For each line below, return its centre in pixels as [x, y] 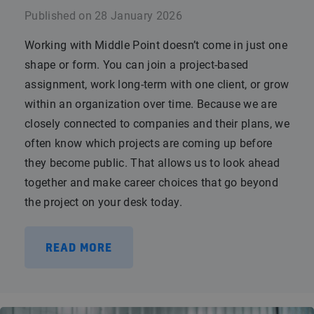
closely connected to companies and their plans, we [157, 124]
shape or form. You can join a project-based [137, 65]
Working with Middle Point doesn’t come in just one [156, 45]
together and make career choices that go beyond [152, 183]
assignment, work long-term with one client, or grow [157, 84]
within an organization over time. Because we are [151, 104]
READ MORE [79, 248]
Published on [58, 16]
